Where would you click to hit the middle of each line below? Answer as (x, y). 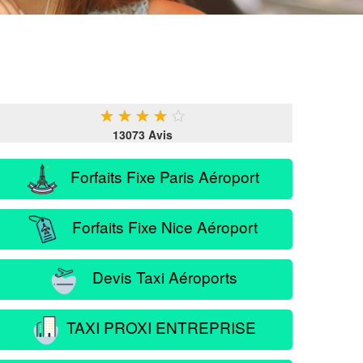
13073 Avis (143, 135)
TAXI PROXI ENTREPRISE (159, 327)
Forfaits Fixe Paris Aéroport (159, 176)
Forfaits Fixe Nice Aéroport (159, 226)
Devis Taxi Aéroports (159, 276)
